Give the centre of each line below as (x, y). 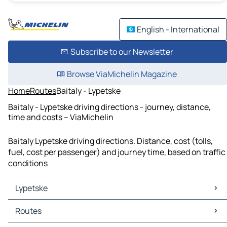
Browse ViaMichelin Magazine (122, 74)
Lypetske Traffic (39, 217)
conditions (28, 163)
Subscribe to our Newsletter (122, 52)
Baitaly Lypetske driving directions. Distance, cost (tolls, (110, 141)
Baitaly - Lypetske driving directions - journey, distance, (109, 107)
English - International (178, 29)
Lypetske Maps (37, 205)
